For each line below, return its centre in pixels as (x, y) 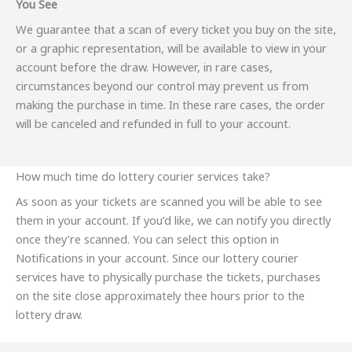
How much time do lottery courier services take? (143, 176)
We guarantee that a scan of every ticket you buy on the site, (176, 29)
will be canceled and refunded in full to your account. (153, 123)
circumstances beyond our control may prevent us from (162, 85)
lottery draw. (49, 315)
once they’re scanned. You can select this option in (147, 239)
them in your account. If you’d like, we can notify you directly (173, 220)
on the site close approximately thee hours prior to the (160, 296)
